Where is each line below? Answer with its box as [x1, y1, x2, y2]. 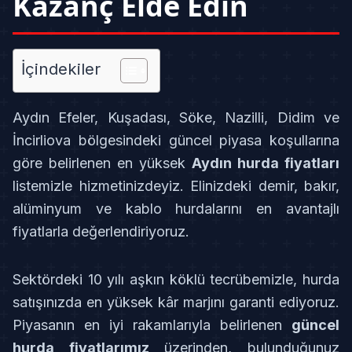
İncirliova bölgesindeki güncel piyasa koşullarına [13, 132, 339, 149]
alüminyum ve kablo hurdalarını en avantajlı [13, 200, 339, 218]
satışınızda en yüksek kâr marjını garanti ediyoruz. [13, 294, 339, 311]
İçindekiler [21, 59, 101, 79]
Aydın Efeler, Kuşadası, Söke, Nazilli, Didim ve [13, 109, 339, 126]
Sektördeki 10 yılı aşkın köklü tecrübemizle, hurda [13, 271, 339, 288]
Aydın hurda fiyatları [192, 155, 339, 172]
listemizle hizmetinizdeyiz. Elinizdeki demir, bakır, [13, 178, 339, 195]
